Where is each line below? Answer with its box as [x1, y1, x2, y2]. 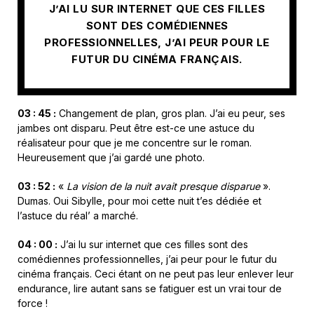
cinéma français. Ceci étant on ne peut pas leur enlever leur [18, 268, 294, 280]
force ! [18, 297, 48, 310]
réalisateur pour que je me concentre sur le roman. [18, 137, 252, 149]
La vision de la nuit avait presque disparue [67, 180, 260, 193]
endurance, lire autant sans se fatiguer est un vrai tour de [18, 282, 282, 295]
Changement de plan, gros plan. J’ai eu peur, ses [56, 107, 285, 120]
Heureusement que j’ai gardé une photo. [18, 151, 205, 164]
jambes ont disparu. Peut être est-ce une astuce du [18, 122, 254, 135]
